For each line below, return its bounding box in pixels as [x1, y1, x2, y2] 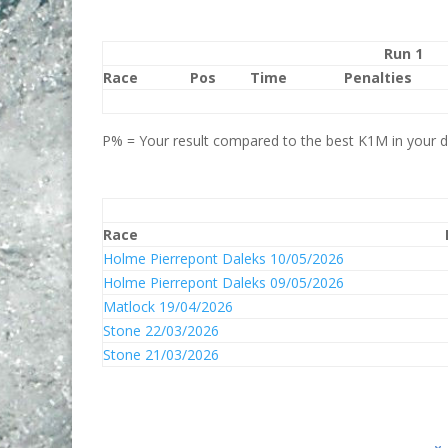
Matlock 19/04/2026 [103, 297, 233, 316]
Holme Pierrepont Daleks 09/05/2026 [103, 273, 344, 292]
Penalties [343, 68, 412, 87]
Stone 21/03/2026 [103, 345, 219, 364]
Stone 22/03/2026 [103, 321, 219, 340]
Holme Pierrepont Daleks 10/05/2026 [103, 249, 344, 268]
